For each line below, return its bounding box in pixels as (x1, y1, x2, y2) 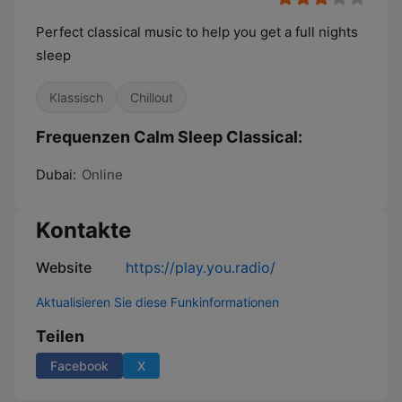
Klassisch (49, 90, 103, 105)
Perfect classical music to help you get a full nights (36, 23, 358, 40)
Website (36, 258, 92, 276)
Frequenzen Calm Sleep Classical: (36, 127, 302, 146)
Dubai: (36, 166, 76, 183)
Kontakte (36, 217, 131, 243)
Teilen (36, 327, 84, 345)
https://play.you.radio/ (126, 258, 275, 276)
